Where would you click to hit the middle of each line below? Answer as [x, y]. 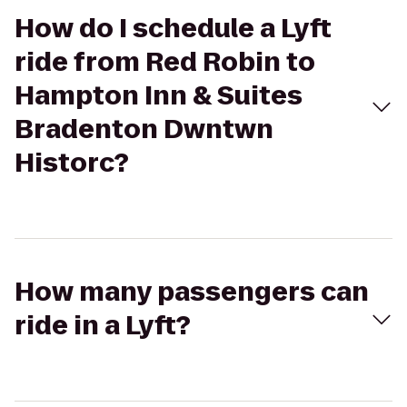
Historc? [72, 163]
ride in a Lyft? [103, 326]
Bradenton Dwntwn [144, 129]
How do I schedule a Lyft [173, 29]
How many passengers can [192, 292]
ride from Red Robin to [165, 62]
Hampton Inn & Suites [159, 96]
